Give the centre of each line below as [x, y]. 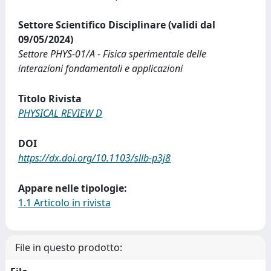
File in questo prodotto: [69, 247]
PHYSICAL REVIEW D [60, 113]
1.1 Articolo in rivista [64, 202]
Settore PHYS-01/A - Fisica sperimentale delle [112, 54]
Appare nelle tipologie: [73, 188]
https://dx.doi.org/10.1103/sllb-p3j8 [94, 158]
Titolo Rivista [50, 98]
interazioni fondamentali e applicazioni [100, 68]
